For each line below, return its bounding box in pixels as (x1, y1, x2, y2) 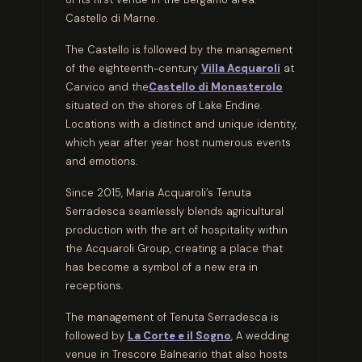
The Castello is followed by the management (65, 42, 293, 57)
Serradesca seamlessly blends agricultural (65, 204, 284, 218)
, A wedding (230, 328, 289, 343)
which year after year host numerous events (65, 135, 291, 149)
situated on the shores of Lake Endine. (65, 98, 262, 112)
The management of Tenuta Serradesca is (65, 309, 279, 324)
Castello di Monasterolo (148, 79, 283, 94)
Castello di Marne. (65, 11, 158, 25)
